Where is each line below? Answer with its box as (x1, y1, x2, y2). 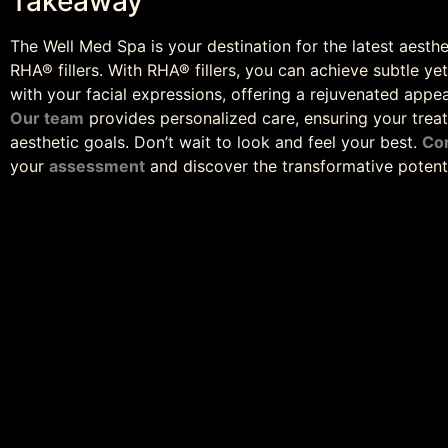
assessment (49, 155, 145, 176)
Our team (10, 107, 84, 128)
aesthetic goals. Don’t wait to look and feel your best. (10, 131, 422, 152)
